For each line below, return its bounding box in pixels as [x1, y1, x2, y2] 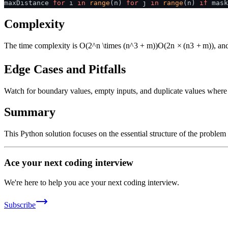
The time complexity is [4, 41, 79, 50]
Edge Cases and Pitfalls [4, 62, 126, 76]
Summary [4, 105, 55, 119]
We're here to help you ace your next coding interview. [4, 178, 179, 187]
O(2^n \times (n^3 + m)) [79, 41, 158, 50]
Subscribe [4, 200, 36, 209]
